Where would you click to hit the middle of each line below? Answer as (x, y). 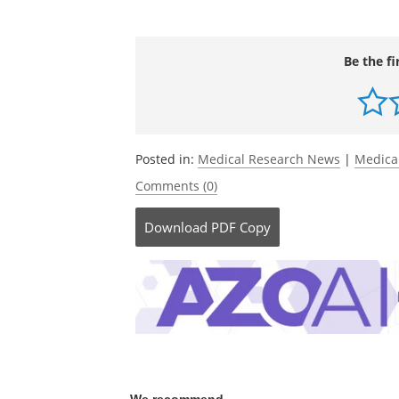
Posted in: (167, 159)
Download (176, 227)
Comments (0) (176, 186)
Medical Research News (269, 159)
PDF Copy (241, 227)
